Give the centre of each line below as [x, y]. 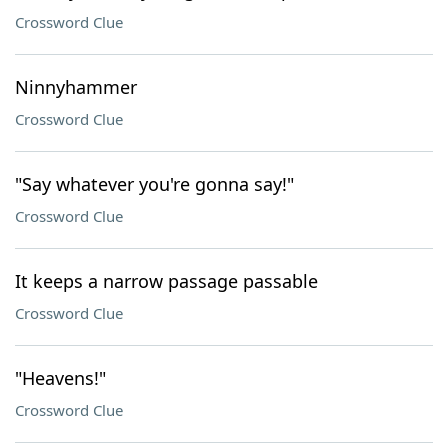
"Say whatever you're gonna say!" [154, 184]
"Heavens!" [60, 378]
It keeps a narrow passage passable [166, 281]
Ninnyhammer [76, 87]
